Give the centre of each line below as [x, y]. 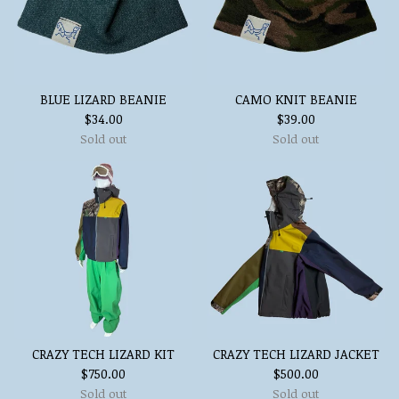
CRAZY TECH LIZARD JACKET [296, 354]
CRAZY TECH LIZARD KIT [103, 354]
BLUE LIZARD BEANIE [103, 99]
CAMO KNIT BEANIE [296, 99]
